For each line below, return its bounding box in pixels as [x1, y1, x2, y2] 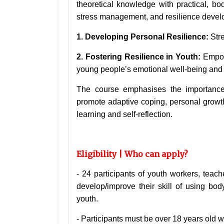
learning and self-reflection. [76, 110, 172, 119]
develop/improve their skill [76, 182, 176, 191]
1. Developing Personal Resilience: [76, 32, 210, 41]
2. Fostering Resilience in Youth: [76, 52, 200, 61]
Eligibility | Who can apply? [76, 149, 188, 159]
